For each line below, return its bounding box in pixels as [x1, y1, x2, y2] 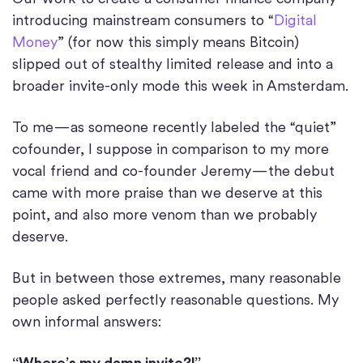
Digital [274, 11, 317, 29]
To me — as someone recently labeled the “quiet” [12, 118, 336, 136]
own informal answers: [12, 313, 161, 331]
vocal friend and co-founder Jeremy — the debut [12, 162, 335, 180]
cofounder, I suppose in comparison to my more [12, 140, 329, 158]
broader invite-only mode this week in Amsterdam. [12, 77, 348, 95]
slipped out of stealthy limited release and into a [12, 55, 333, 73]
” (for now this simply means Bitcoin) [58, 33, 299, 51]
